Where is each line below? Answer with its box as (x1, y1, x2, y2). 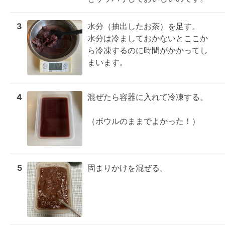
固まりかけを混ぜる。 (87, 163, 168, 173)
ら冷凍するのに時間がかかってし (87, 45, 208, 55)
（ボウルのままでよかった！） (87, 116, 200, 126)
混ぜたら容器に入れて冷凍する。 (87, 92, 208, 102)
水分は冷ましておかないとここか (87, 33, 208, 43)
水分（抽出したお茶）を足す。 (87, 21, 200, 31)
